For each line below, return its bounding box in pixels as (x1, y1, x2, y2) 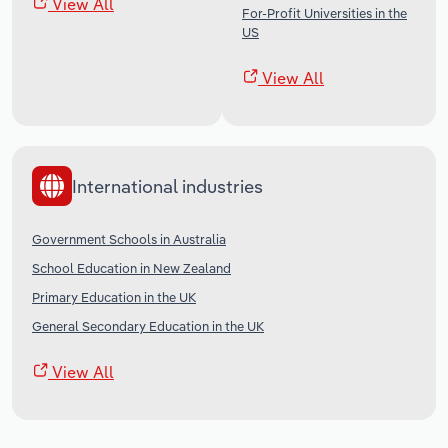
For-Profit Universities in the (242, 5, 407, 22)
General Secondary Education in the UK (32, 318, 264, 335)
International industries (72, 174, 263, 198)
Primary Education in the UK (32, 289, 196, 306)
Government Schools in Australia (32, 231, 226, 248)
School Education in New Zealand (32, 260, 231, 277)
